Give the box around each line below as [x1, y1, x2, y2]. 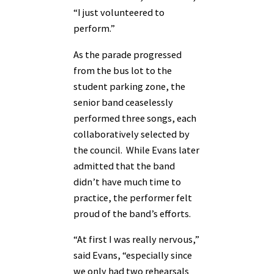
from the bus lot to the [73, 64, 172, 76]
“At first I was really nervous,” [73, 232, 199, 245]
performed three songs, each [73, 111, 196, 124]
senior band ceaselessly [73, 95, 173, 108]
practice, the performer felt [73, 191, 192, 204]
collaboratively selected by [73, 127, 190, 140]
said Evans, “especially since [73, 248, 192, 261]
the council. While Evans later [73, 143, 199, 156]
